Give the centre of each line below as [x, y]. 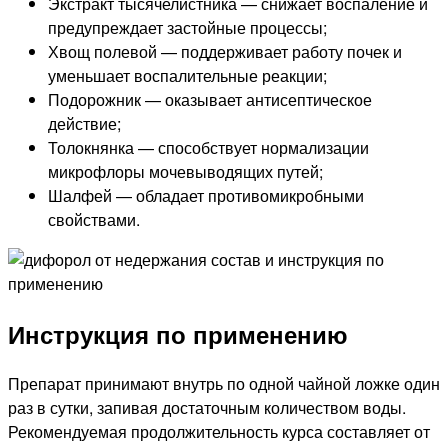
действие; [84, 123]
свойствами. [94, 219]
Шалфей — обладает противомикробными [206, 195]
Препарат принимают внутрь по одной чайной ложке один [224, 383]
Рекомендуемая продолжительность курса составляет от [219, 431]
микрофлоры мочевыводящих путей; [185, 171]
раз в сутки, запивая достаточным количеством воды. [207, 407]
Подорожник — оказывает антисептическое [210, 99]
